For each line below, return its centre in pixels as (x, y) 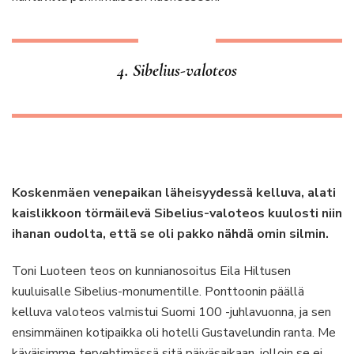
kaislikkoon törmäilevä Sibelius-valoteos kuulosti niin (177, 213)
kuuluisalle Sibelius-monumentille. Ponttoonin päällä (158, 292)
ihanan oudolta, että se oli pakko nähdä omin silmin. (170, 234)
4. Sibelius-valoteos (177, 70)
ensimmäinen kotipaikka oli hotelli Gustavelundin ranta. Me (174, 333)
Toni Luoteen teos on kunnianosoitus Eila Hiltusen (151, 271)
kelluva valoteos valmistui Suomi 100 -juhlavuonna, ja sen (171, 312)
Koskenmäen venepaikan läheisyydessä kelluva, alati (174, 193)
